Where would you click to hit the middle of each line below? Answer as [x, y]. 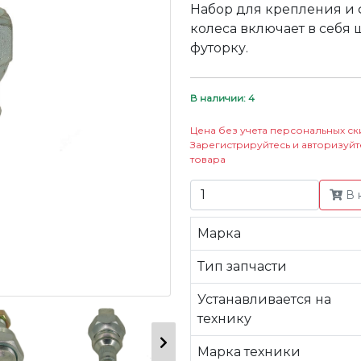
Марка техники [249, 352]
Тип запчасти [242, 266]
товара [208, 159]
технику [224, 319]
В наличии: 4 [222, 98]
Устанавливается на [264, 299]
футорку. [219, 48]
